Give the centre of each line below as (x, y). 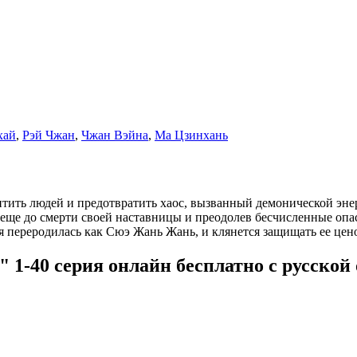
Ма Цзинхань (191, 135)
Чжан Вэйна (115, 135)
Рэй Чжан (49, 135)
